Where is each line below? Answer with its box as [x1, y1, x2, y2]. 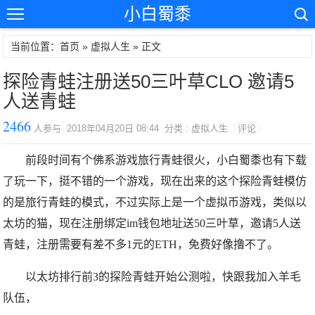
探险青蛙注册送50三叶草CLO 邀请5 [3, 71, 295, 92]
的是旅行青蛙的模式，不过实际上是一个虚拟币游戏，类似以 [3, 196, 307, 208]
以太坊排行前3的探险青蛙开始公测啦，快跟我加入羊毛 [25, 271, 302, 283]
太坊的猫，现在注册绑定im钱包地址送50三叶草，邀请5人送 [3, 217, 302, 229]
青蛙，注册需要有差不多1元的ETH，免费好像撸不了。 [3, 238, 279, 250]
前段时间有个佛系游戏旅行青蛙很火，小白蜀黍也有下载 [25, 154, 307, 166]
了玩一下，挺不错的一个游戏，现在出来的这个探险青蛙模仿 [3, 175, 307, 187]
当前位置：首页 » [11, 41, 91, 52]
